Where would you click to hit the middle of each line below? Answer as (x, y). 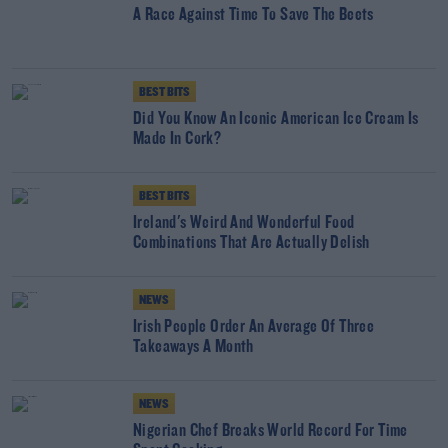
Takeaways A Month (193, 347)
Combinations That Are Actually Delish (251, 243)
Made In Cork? (177, 139)
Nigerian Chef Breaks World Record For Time (270, 431)
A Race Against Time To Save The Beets (253, 15)
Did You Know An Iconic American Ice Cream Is (276, 119)
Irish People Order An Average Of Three (254, 327)
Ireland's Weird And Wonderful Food (244, 223)
